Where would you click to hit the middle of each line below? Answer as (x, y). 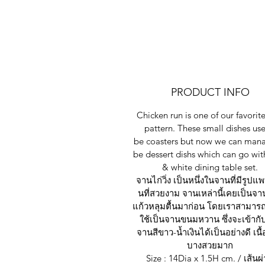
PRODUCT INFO (210, 93)
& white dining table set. (210, 167)
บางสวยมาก (210, 245)
